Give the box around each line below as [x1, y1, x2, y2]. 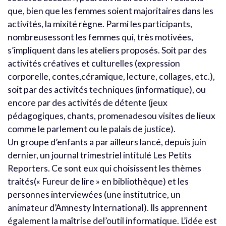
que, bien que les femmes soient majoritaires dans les [8, 5, 213, 16]
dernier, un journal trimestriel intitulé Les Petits [8, 149, 192, 160]
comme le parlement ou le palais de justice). [8, 123, 176, 134]
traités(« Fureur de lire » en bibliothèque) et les [8, 176, 189, 187]
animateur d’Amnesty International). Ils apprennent [8, 202, 207, 213]
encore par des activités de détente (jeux [8, 97, 167, 108]
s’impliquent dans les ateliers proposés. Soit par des [8, 44, 207, 55]
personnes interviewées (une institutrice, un [8, 189, 181, 200]
